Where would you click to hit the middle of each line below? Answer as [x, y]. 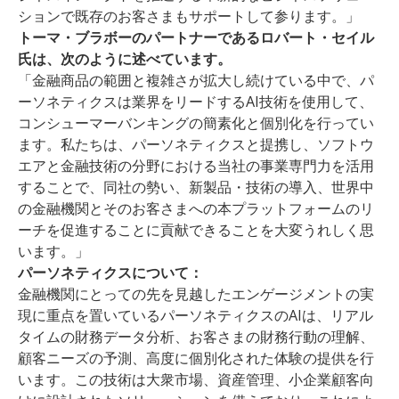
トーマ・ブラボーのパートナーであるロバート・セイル [196, 37]
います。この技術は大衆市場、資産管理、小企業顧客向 [196, 379]
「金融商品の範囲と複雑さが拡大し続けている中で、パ [196, 80]
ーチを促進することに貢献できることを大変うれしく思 [196, 230]
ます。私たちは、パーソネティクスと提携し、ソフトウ [196, 144]
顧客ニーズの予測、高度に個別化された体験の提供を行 [196, 358]
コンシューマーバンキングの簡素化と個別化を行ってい [196, 123]
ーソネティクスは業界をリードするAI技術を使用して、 [195, 102]
